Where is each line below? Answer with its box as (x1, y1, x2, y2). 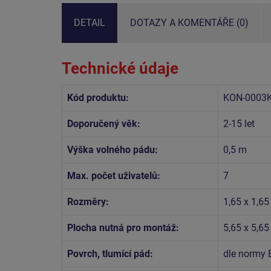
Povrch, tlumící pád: (67, 247, 153, 260)
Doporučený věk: (67, 117, 140, 129)
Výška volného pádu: (67, 143, 158, 155)
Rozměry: (67, 195, 109, 207)
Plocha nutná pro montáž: (67, 221, 179, 233)
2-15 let (223, 117, 255, 129)
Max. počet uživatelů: (67, 169, 160, 181)
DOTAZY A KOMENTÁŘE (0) (130, 16, 249, 28)
